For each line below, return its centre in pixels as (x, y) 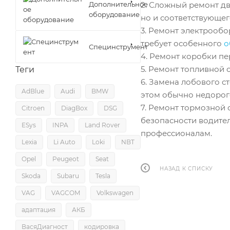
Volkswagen (115, 193)
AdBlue (33, 91)
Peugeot (66, 159)
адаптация (39, 210)
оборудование (114, 14)
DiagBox (74, 108)
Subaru (68, 176)
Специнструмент (118, 46)
